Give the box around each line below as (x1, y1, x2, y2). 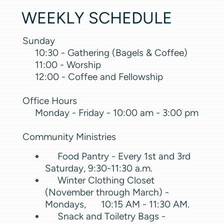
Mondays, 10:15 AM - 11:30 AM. (45, 198, 189, 210)
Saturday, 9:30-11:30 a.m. (45, 162, 155, 174)
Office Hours (22, 94, 77, 106)
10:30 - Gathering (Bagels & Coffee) (22, 46, 187, 58)
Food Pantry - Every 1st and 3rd (45, 150, 190, 162)
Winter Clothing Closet (45, 174, 154, 186)
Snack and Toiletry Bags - (45, 210, 165, 222)
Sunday (22, 34, 55, 46)
